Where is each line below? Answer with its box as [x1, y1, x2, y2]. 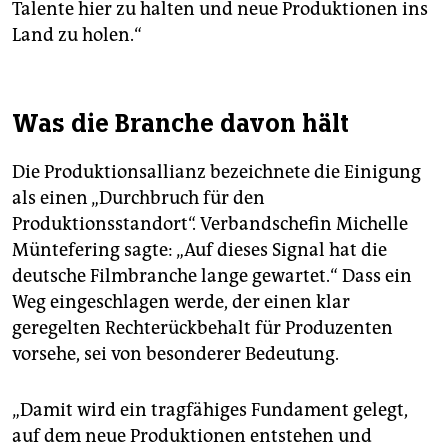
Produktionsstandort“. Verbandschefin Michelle [12, 213, 408, 236]
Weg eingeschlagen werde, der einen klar [12, 291, 350, 314]
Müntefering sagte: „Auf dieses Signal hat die [12, 239, 387, 262]
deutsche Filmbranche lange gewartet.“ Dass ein [12, 265, 412, 288]
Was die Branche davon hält [12, 107, 349, 140]
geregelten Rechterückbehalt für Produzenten [12, 317, 393, 340]
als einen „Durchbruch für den [12, 187, 265, 210]
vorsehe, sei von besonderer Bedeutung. [12, 343, 339, 366]
